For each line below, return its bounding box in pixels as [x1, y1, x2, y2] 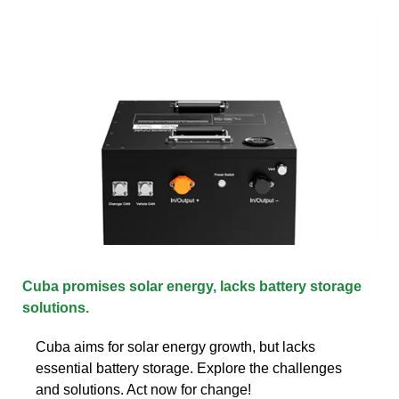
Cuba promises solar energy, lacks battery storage [22, 278, 362, 294]
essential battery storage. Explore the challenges [36, 360, 342, 376]
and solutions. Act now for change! [36, 381, 251, 397]
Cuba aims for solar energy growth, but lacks [36, 338, 315, 354]
